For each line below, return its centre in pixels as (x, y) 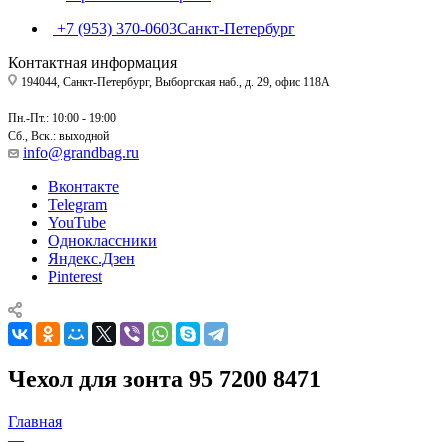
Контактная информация (92, 62)
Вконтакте (83, 186)
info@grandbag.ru (81, 152)
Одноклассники (102, 240)
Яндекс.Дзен (91, 258)
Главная (35, 421)
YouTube (77, 222)
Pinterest (75, 276)
